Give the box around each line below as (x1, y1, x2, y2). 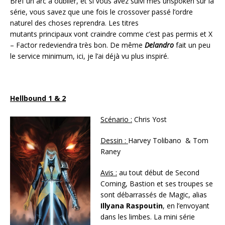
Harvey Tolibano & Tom (128, 136, 208, 146)
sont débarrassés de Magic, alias (100, 190, 207, 200)
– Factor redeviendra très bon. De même (10, 40, 145, 50)
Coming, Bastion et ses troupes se (100, 179, 213, 189)
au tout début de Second (117, 168, 199, 178)
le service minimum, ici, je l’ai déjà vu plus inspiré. (10, 51, 169, 61)
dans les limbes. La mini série (100, 212, 195, 222)
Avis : (100, 168, 117, 178)
